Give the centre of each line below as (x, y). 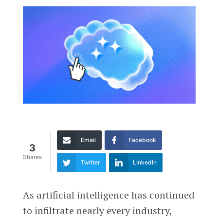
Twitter (90, 162)
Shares (32, 157)
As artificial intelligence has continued (109, 195)
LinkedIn (145, 162)
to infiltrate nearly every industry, (97, 210)
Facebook (142, 140)
